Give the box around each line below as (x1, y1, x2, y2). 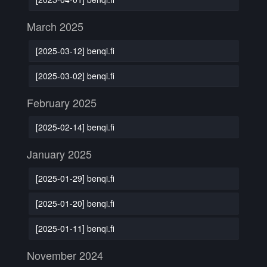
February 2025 (27, 95, 97, 110)
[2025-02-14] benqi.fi (35, 120, 114, 133)
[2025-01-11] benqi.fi (35, 222, 114, 234)
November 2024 (27, 247, 103, 263)
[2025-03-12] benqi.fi (35, 44, 114, 57)
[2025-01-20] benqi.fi (35, 197, 114, 209)
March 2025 (27, 18, 83, 34)
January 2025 (27, 146, 92, 162)
